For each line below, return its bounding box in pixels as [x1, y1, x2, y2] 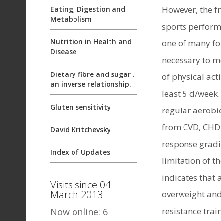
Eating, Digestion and [50, 4, 125, 14]
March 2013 [50, 188, 103, 201]
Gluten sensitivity [50, 102, 111, 111]
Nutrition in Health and [50, 37, 132, 46]
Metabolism [50, 14, 92, 24]
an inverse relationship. [50, 79, 131, 89]
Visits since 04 [50, 178, 110, 191]
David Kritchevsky [50, 125, 111, 134]
